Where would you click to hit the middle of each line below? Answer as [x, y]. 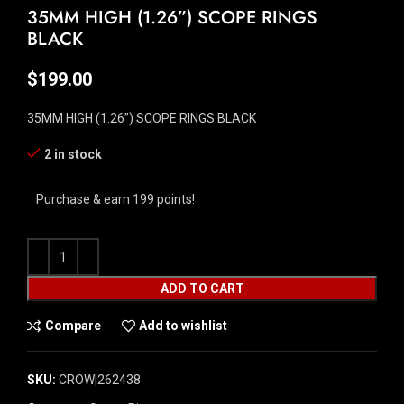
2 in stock [73, 154]
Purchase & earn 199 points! [115, 199]
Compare [73, 326]
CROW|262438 [100, 379]
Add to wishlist [184, 326]
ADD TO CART [202, 288]
